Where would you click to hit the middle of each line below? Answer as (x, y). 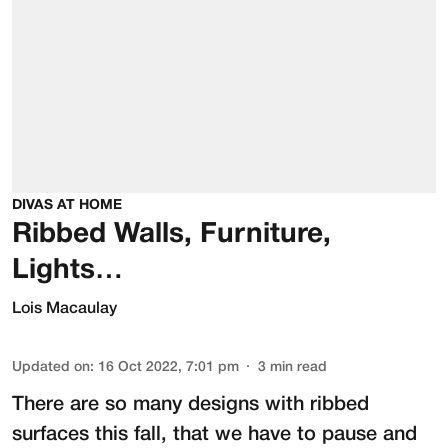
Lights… (67, 270)
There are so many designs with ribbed (190, 404)
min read (298, 367)
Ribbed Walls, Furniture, (171, 234)
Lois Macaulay (64, 308)
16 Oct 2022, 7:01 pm (168, 367)
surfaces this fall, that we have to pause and (214, 434)
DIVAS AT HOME (67, 205)
